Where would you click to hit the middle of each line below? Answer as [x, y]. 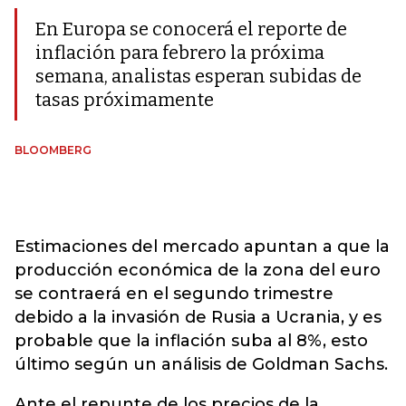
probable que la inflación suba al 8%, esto [191, 341]
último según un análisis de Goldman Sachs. [201, 364]
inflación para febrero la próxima [180, 53]
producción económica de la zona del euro [198, 270]
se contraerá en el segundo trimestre [174, 294]
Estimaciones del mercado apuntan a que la [202, 246]
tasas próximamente [125, 100]
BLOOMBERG [53, 150]
